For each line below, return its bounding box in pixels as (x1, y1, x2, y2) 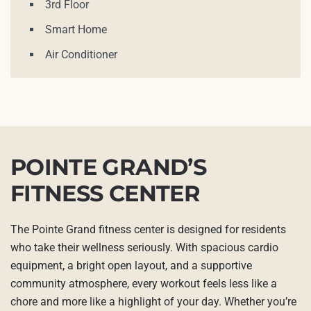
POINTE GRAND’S (10, 153, 206, 181)
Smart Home (45, 23, 107, 37)
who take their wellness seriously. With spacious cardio (10, 241, 278, 255)
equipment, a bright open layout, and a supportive (10, 259, 252, 273)
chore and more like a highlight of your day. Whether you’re (10, 295, 296, 309)
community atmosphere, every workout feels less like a (10, 277, 277, 291)
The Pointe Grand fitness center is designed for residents (10, 223, 286, 237)
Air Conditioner (45, 48, 117, 62)
